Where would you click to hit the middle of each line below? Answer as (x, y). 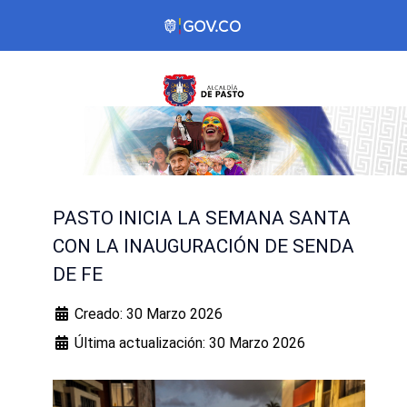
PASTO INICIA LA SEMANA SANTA (202, 218)
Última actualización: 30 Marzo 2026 (190, 343)
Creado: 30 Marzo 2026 (149, 314)
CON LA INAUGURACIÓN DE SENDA (203, 247)
